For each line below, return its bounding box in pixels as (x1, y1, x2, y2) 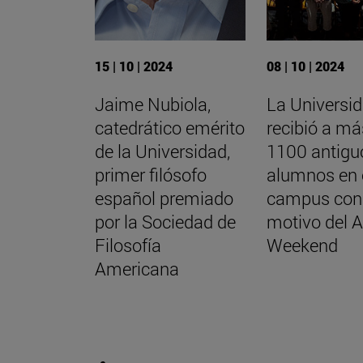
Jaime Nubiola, (95, 92, 211, 116)
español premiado (95, 186, 233, 210)
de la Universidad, (95, 139, 230, 163)
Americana (95, 256, 179, 280)
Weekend (267, 233, 339, 257)
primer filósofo (95, 162, 207, 186)
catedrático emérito (95, 115, 245, 139)
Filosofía (95, 233, 161, 257)
